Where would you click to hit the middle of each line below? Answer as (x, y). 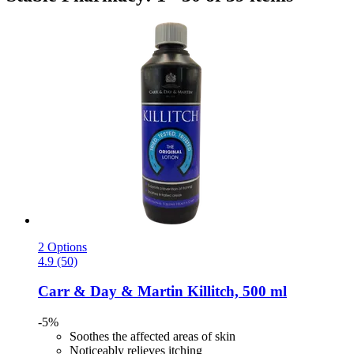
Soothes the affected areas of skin (153, 337)
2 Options (62, 247)
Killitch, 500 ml (235, 292)
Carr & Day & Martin (111, 292)
